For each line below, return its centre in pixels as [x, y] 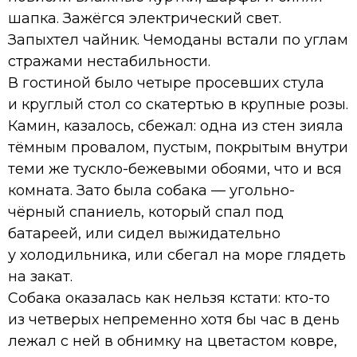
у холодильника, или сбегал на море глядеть [177, 255]
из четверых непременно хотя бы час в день [174, 319]
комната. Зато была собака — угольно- [151, 190]
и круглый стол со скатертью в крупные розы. [178, 104]
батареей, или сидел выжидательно [144, 233]
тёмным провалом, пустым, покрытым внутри [178, 147]
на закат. [40, 276]
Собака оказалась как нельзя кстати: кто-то [169, 298]
